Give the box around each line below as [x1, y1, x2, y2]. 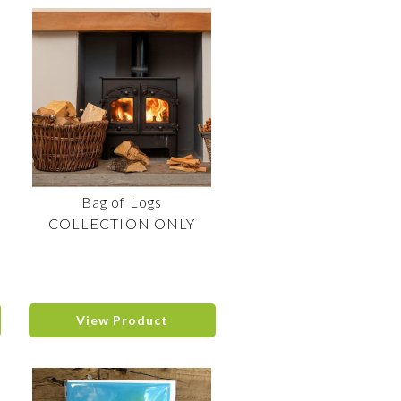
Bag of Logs [81, 193, 163, 210]
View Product [75, 312, 168, 328]
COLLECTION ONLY [47, 215, 196, 232]
